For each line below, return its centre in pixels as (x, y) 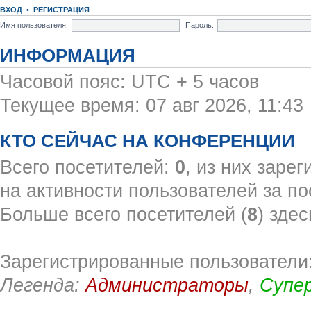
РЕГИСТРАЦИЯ (61, 10)
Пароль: (200, 25)
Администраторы (167, 285)
